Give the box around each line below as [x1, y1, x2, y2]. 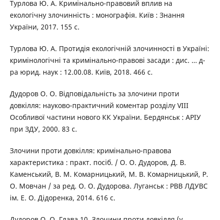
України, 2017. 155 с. [9, 22, 80, 31]
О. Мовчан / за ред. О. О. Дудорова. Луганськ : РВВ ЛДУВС [9, 181, 208, 191]
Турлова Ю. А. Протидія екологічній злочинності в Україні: [9, 43, 209, 53]
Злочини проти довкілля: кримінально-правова [9, 145, 171, 155]
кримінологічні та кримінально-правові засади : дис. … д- [9, 55, 205, 65]
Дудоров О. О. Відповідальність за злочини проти [9, 88, 179, 98]
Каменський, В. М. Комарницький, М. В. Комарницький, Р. [9, 169, 208, 179]
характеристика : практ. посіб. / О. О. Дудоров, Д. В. [9, 157, 186, 167]
